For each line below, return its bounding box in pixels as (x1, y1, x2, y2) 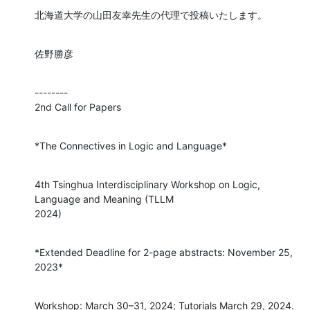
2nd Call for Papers (35, 100, 121, 113)
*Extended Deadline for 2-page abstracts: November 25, (35, 246, 293, 258)
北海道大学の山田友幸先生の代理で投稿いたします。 (35, 8, 267, 21)
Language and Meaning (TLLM (35, 192, 174, 205)
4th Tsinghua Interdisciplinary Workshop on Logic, (35, 178, 260, 190)
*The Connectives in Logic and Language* (35, 139, 227, 152)
